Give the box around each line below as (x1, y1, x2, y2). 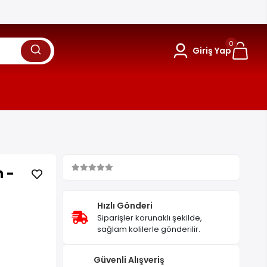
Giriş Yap (192, 44, 231, 57)
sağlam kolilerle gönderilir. (97, 223, 201, 235)
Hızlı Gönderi (97, 200, 153, 212)
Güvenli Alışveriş (94, 254, 165, 266)
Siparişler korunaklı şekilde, (97, 212, 203, 223)
